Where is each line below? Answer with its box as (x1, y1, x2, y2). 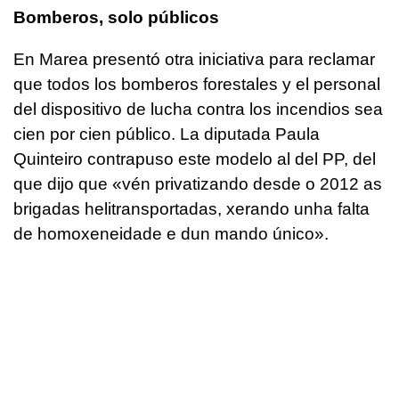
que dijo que (13, 174, 112, 193)
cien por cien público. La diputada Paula (13, 124, 320, 143)
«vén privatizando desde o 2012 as (112, 174, 382, 193)
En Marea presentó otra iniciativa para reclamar (13, 49, 375, 69)
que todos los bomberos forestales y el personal (13, 74, 380, 94)
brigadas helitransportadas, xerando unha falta (13, 199, 370, 218)
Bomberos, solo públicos (13, 7, 219, 27)
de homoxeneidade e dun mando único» (13, 224, 324, 243)
